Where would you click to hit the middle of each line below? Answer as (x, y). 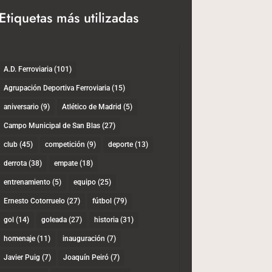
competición (65, 145)
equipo (84, 182)
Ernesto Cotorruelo (34, 201)
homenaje (19, 239)
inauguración (83, 239)
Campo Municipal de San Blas (52, 126)
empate (66, 164)
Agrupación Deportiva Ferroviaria (56, 88)
